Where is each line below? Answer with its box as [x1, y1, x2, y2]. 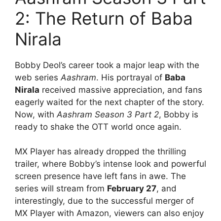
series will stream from [15, 184, 107, 194]
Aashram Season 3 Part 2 [57, 109, 159, 119]
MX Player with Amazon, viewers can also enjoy [15, 208, 204, 219]
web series [15, 72, 61, 82]
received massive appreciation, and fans [39, 84, 202, 95]
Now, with [15, 109, 57, 119]
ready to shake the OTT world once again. [15, 121, 182, 132]
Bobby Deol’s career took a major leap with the [15, 60, 199, 70]
